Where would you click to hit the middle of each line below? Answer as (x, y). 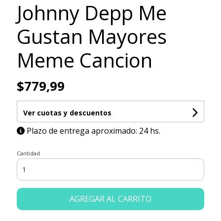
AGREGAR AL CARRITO (110, 199)
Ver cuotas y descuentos (67, 112)
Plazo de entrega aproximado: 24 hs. (93, 130)
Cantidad (28, 153)
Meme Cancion (84, 60)
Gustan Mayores (92, 36)
